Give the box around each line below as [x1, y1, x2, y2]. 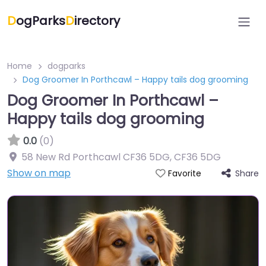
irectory [74, 12, 120, 29]
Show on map [7, 166, 71, 180]
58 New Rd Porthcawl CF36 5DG [21, 150, 170, 164]
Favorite [167, 168, 201, 179]
